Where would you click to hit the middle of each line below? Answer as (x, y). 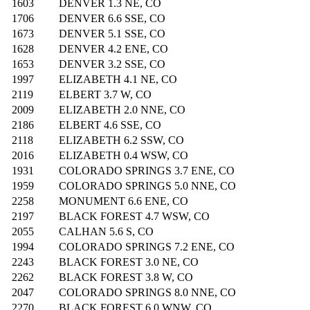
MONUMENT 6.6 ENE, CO (124, 201)
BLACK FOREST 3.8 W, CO (126, 277)
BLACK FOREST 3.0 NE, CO (129, 262)
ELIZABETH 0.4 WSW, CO (124, 156)
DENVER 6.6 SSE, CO (112, 19)
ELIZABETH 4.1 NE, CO (118, 80)
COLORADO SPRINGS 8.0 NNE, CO (147, 293)
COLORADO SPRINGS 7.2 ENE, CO (147, 247)
